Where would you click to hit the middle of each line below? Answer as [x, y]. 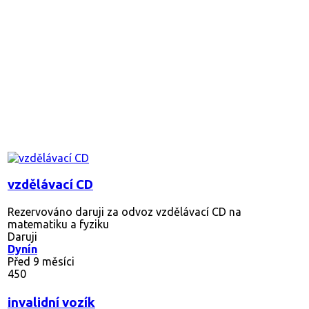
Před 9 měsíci [41, 261]
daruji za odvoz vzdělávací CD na [157, 211]
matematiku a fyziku [58, 224]
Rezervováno [40, 211]
